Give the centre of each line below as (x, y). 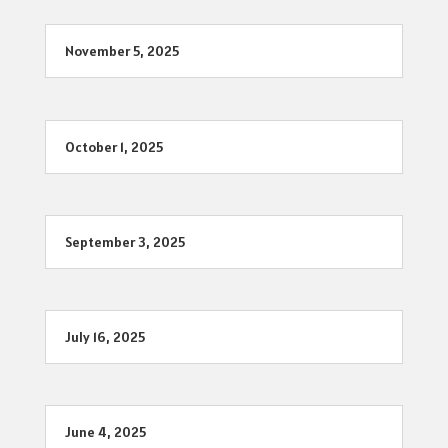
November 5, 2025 (121, 51)
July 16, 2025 (104, 336)
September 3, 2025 (124, 241)
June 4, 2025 (105, 432)
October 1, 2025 (113, 146)
